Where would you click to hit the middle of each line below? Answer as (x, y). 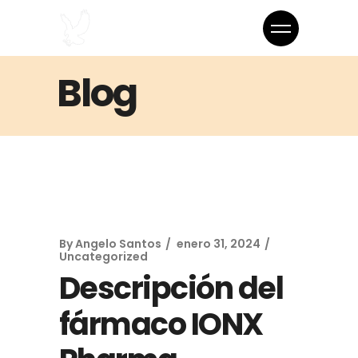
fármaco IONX (161, 324)
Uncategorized (103, 257)
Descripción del (171, 288)
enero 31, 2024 (219, 244)
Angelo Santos (118, 244)
